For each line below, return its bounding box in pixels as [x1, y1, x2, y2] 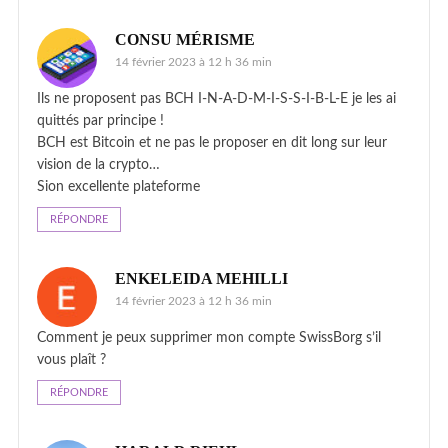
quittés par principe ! [37, 113, 164, 128]
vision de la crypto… [37, 157, 160, 172]
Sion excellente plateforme [37, 179, 200, 194]
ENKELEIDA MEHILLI [115, 269, 288, 287]
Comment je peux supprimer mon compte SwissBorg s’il [37, 330, 381, 345]
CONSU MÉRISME [115, 30, 255, 48]
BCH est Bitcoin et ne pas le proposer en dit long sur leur [37, 135, 387, 150]
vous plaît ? [37, 352, 106, 367]
